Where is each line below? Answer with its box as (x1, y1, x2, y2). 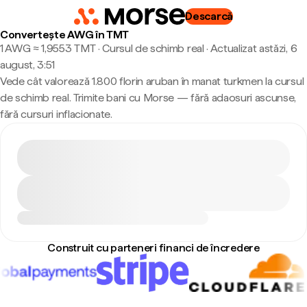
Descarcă (185, 10, 233, 23)
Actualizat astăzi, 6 (210, 42, 297, 55)
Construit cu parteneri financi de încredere (47, 241, 260, 254)
